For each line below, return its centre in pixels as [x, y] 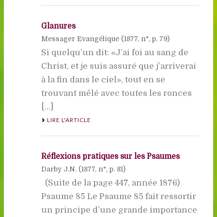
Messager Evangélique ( [82, 39]
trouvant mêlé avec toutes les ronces [116, 93]
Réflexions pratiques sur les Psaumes [110, 156]
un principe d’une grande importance [119, 210]
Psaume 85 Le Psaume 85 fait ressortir [118, 196]
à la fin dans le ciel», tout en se [103, 79]
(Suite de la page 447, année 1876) [112, 183]
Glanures [58, 26]
